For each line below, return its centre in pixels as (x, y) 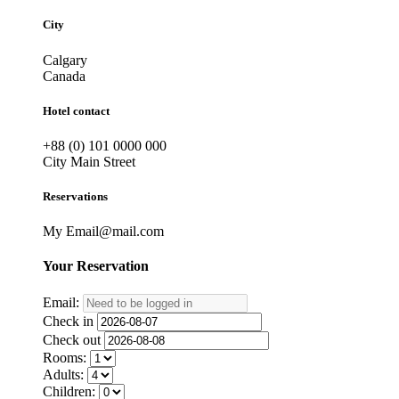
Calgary (65, 60)
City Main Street (89, 161)
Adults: (63, 374)
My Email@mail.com (103, 232)
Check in (68, 321)
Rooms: (65, 357)
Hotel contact (76, 110)
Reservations (75, 197)
